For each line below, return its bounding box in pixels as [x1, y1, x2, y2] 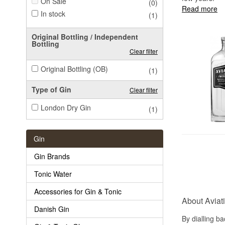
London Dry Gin [41, 102, 91, 113]
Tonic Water [34, 168, 72, 179]
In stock [41, 8, 65, 19]
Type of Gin [32, 84, 71, 94]
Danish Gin [34, 203, 69, 214]
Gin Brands [34, 151, 70, 161]
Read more [182, 3, 217, 14]
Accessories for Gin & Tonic [34, 186, 122, 196]
